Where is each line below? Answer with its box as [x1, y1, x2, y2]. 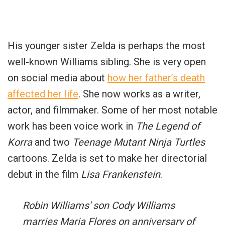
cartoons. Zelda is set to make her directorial [8, 152, 207, 164]
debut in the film [8, 168, 81, 180]
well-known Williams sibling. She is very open [8, 55, 206, 68]
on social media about [8, 71, 107, 84]
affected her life [8, 87, 78, 100]
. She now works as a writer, [78, 87, 200, 100]
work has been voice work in [8, 120, 136, 132]
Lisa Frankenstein [81, 168, 160, 180]
